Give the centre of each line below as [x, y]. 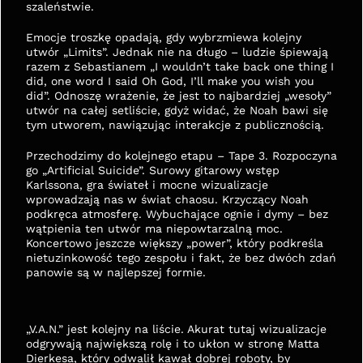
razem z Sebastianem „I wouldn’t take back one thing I [180, 66]
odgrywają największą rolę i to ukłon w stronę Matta [173, 344]
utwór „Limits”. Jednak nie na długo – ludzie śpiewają [177, 52]
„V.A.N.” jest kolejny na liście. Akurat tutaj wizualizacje [176, 329]
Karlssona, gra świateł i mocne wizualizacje [147, 185]
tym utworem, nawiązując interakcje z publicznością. [175, 125]
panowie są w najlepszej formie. [116, 272]
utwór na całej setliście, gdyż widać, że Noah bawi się [177, 110]
